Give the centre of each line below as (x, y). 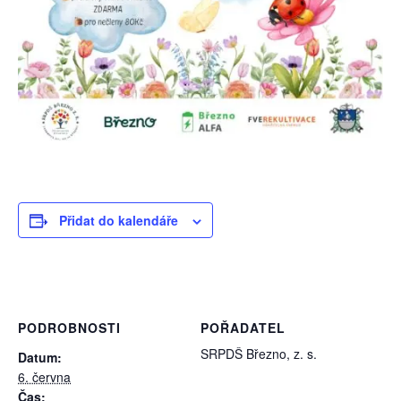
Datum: (40, 357)
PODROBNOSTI (69, 328)
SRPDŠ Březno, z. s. (259, 354)
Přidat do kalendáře (119, 220)
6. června (44, 377)
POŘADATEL (243, 328)
